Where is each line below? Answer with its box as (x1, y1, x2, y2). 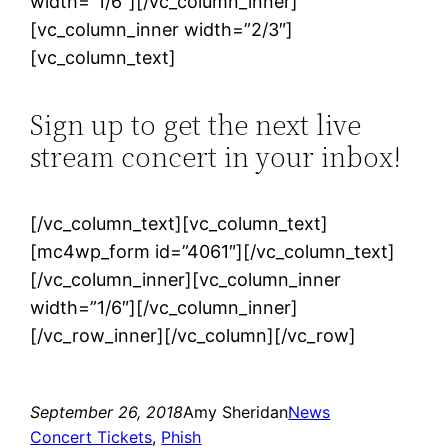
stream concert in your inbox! (30, 138, 402, 177)
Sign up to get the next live (30, 106, 362, 145)
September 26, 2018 (30, 402, 184, 423)
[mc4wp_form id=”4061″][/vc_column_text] (30, 241, 396, 263)
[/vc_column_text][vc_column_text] (30, 213, 329, 235)
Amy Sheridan (183, 402, 289, 423)
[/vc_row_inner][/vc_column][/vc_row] (30, 325, 357, 347)
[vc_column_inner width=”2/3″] (30, 19, 294, 40)
